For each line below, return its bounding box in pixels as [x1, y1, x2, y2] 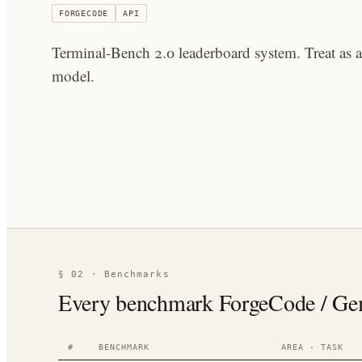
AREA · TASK [281, 343, 343, 351]
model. [52, 65, 95, 86]
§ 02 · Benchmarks [58, 269, 170, 280]
